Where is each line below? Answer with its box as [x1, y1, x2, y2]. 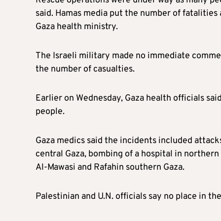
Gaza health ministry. [36, 21, 118, 33]
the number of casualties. [36, 63, 135, 75]
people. [36, 106, 65, 117]
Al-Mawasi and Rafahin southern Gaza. [36, 161, 184, 173]
